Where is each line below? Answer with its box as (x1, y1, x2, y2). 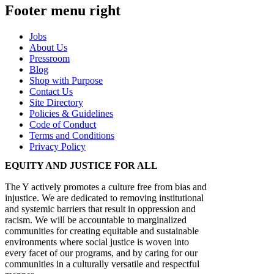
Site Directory (29, 97, 83, 108)
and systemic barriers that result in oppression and (5, 203, 196, 214)
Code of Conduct (29, 119, 96, 130)
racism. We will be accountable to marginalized (5, 214, 187, 225)
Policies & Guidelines (29, 108, 113, 119)
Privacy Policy (29, 141, 86, 152)
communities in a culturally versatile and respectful (5, 258, 199, 269)
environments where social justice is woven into (5, 236, 189, 247)
